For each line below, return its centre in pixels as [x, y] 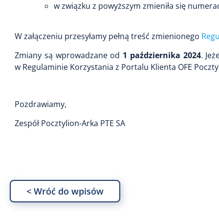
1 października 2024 [162, 55]
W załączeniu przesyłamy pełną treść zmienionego [108, 36]
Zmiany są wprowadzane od [69, 55]
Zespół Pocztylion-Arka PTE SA [70, 123]
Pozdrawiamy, [41, 104]
